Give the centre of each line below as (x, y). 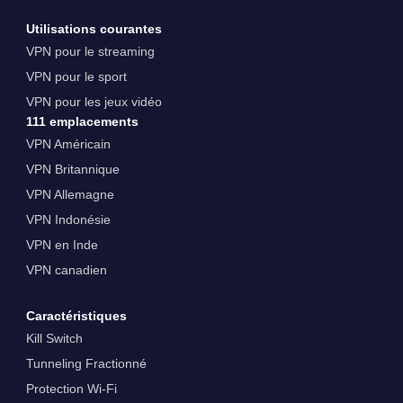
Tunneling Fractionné (86, 363)
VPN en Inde (62, 244)
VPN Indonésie (68, 219)
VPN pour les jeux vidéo (94, 101)
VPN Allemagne (70, 194)
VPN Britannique (72, 169)
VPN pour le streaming (90, 51)
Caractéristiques (76, 315)
